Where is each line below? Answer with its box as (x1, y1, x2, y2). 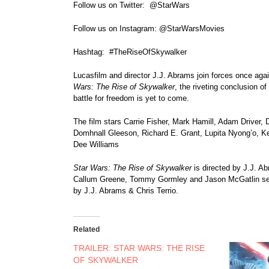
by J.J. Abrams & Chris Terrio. (73, 186, 178, 196)
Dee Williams (73, 140, 119, 150)
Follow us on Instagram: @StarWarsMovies (73, 24, 225, 34)
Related (73, 225, 100, 234)
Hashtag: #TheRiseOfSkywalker (73, 47, 187, 57)
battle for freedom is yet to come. (73, 94, 189, 103)
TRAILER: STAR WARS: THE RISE (73, 243, 205, 253)
